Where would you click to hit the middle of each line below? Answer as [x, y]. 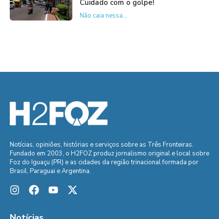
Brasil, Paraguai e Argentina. [50, 171]
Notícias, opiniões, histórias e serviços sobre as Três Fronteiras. [102, 144]
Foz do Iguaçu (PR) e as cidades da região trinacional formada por [104, 162]
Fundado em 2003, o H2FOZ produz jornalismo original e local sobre [109, 153]
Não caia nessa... [103, 15]
